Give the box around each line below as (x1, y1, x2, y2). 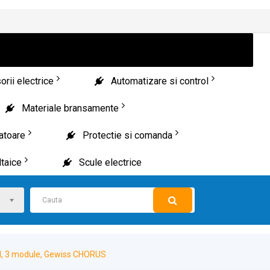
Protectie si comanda (82, 130, 172, 141)
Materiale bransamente (21, 102, 119, 114)
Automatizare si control (110, 75, 209, 87)
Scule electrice (78, 157, 142, 168)
